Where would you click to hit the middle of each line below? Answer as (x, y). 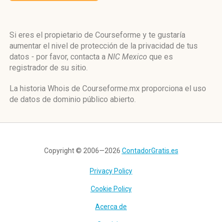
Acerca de (111, 207)
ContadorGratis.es (150, 151)
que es (160, 57)
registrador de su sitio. (49, 68)
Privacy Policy (111, 171)
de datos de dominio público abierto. (73, 99)
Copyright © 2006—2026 (83, 151)
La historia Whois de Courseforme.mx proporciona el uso (108, 88)
